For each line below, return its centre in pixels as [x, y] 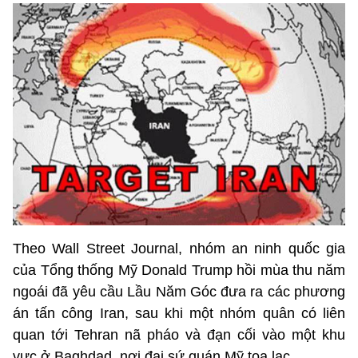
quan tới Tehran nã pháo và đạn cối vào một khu [179, 335]
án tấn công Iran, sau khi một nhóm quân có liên [179, 314]
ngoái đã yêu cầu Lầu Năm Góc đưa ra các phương [179, 292]
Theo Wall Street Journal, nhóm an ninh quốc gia [179, 249]
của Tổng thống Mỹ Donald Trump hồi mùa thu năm [179, 270]
